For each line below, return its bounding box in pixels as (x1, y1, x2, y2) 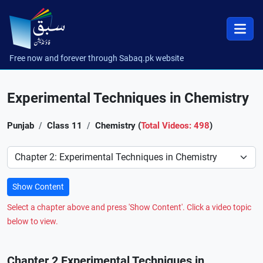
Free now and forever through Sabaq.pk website (9, 53, 184, 63)
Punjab (7, 120, 34, 131)
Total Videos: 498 (141, 120, 210, 131)
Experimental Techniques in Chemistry (7, 90, 249, 106)
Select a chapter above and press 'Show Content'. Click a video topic (7, 203, 251, 213)
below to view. (7, 217, 58, 227)
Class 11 (47, 120, 82, 131)
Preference (6, 147, 50, 158)
